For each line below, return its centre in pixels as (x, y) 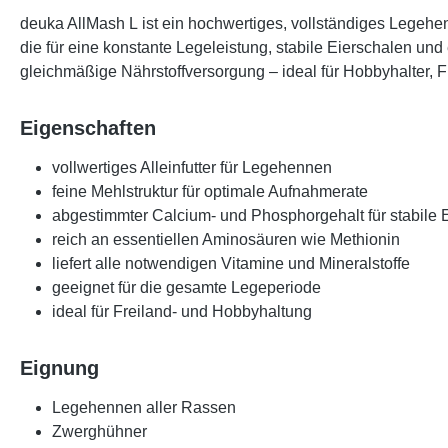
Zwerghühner (99, 432)
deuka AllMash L (79, 24)
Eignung (59, 368)
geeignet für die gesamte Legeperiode (186, 288)
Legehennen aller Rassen (144, 408)
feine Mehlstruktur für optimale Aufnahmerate (210, 192)
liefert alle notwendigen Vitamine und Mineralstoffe (231, 264)
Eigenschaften (88, 128)
